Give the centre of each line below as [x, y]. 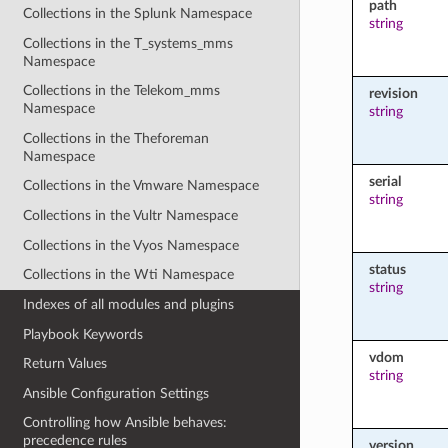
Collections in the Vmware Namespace [141, 186]
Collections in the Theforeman [116, 138]
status [387, 269]
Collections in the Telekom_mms [122, 91]
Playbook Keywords [83, 334]
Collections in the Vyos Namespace [131, 245]
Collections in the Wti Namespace [129, 275]
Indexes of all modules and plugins [129, 304]
